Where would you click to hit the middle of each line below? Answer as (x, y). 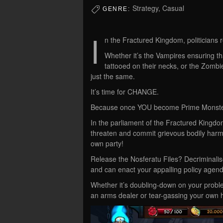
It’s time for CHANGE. (125, 91)
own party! (107, 143)
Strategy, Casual (158, 8)
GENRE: (117, 9)
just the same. (113, 76)
